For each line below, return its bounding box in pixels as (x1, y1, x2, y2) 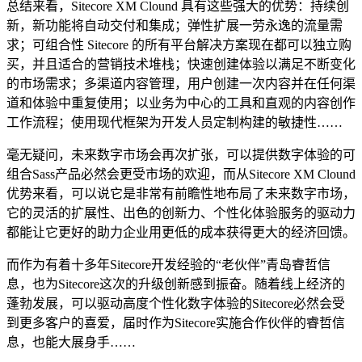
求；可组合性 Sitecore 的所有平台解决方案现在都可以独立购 (6, 37, 351, 52)
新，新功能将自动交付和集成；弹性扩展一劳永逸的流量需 (6, 18, 343, 32)
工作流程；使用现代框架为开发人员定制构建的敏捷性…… (6, 115, 343, 129)
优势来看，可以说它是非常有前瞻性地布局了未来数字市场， (6, 186, 356, 200)
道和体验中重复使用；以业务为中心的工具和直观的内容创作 (6, 95, 356, 110)
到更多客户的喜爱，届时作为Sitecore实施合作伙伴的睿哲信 (6, 315, 345, 330)
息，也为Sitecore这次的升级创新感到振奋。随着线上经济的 (6, 276, 345, 291)
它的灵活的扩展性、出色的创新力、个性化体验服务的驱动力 (6, 205, 356, 220)
